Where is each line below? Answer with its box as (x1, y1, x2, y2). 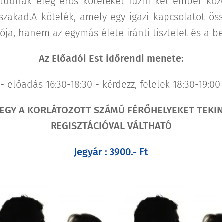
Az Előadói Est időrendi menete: (38, 52, 184, 64)
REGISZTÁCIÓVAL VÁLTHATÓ (50, 119, 172, 132)
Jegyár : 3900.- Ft (74, 145, 148, 158)
